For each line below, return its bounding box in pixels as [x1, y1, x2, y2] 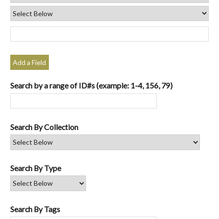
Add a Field [13, 58, 46, 66]
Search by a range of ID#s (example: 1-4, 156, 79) [10, 81, 173, 90]
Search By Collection [10, 122, 78, 131]
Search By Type [10, 163, 61, 173]
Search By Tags [10, 204, 60, 214]
